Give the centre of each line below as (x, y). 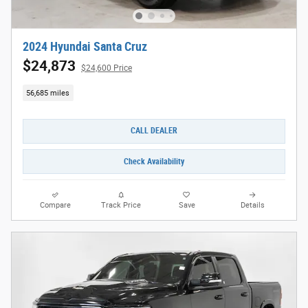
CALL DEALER (154, 131)
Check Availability (154, 161)
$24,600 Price (107, 68)
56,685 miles (48, 93)
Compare (56, 206)
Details (252, 206)
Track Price (121, 206)
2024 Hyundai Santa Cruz (85, 47)
